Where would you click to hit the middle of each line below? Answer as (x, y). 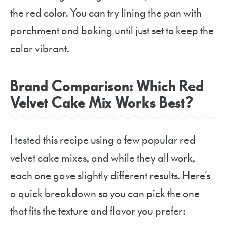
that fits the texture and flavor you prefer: (98, 211)
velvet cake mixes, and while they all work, (103, 158)
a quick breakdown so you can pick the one (105, 193)
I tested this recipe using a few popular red (103, 140)
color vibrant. (40, 48)
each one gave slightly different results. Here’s (110, 176)
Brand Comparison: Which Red (107, 86)
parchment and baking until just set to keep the (112, 31)
